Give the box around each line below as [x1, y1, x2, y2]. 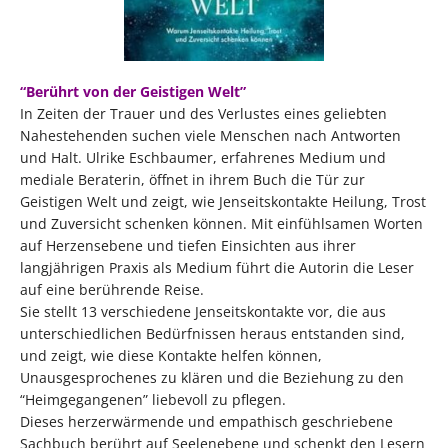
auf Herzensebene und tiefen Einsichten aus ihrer [20, 236, 356, 256]
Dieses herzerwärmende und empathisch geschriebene [20, 412, 393, 432]
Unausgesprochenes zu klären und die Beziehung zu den [20, 368, 404, 388]
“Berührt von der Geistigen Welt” [20, 82, 246, 102]
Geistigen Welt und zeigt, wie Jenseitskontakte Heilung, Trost [20, 192, 426, 212]
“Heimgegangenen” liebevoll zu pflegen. [20, 390, 286, 410]
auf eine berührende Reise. [20, 280, 204, 300]
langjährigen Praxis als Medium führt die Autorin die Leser [20, 258, 414, 278]
